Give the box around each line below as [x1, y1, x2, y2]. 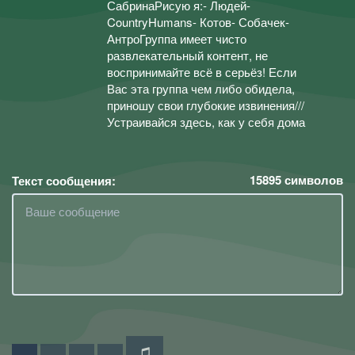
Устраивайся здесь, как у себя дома [107, 113, 305, 130]
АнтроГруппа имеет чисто [107, 30, 246, 47]
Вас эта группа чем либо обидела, [107, 80, 295, 97]
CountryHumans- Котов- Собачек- [107, 13, 289, 30]
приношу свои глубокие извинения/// [107, 97, 304, 113]
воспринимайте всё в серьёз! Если [107, 63, 296, 80]
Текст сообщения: [12, 171, 116, 189]
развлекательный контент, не [107, 47, 268, 63]
